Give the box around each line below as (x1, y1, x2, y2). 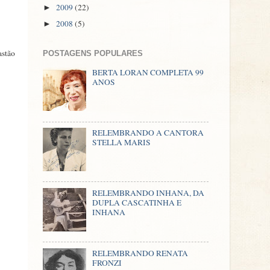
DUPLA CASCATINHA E (92, 196, 182, 208)
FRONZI (92, 257, 122, 268)
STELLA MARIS (92, 136, 151, 148)
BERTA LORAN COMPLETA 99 (92, 67, 204, 78)
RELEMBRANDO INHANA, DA (92, 187, 205, 198)
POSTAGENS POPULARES (43, 49, 143, 58)
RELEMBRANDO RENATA (92, 247, 189, 259)
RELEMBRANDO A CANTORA (92, 127, 204, 138)
